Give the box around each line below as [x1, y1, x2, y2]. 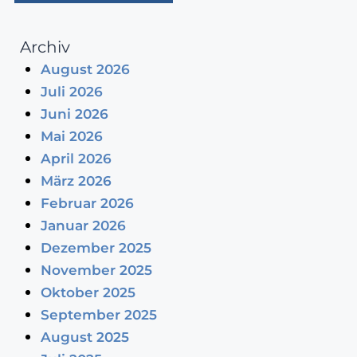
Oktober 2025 [40, 284, 135, 301]
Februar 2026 [40, 195, 134, 212]
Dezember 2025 [40, 240, 151, 257]
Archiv [20, 37, 70, 57]
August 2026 [40, 61, 130, 78]
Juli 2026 [40, 84, 103, 100]
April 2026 [40, 151, 112, 167]
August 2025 [40, 329, 129, 346]
